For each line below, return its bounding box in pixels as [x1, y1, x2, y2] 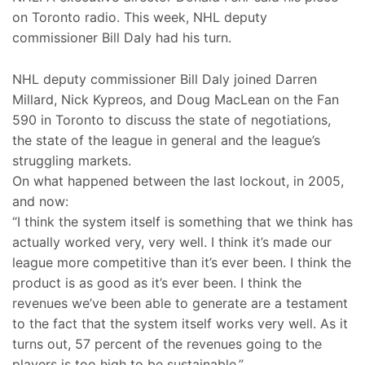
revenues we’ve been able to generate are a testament [12, 295, 348, 312]
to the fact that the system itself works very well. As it [12, 315, 348, 332]
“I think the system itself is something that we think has [12, 213, 353, 231]
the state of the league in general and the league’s [12, 132, 320, 149]
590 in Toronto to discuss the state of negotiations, [12, 112, 331, 129]
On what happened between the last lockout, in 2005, [12, 173, 344, 190]
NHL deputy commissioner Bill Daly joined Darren [12, 71, 317, 88]
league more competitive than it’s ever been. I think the [12, 254, 351, 271]
